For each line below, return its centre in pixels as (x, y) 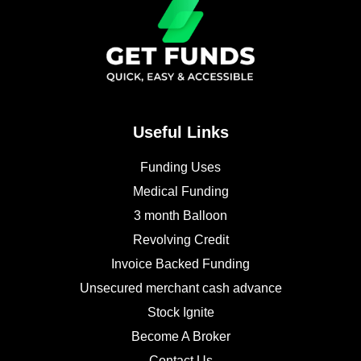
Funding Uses (180, 168)
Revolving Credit (180, 240)
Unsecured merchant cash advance (180, 288)
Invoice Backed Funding (180, 264)
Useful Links (180, 133)
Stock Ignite (180, 313)
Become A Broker (180, 337)
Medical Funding (180, 192)
